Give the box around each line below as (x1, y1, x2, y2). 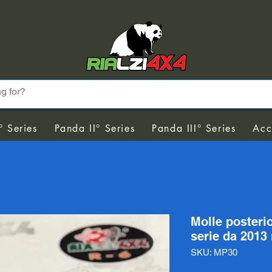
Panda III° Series (152, 121, 236, 135)
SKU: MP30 (191, 247, 237, 258)
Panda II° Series (54, 121, 135, 135)
